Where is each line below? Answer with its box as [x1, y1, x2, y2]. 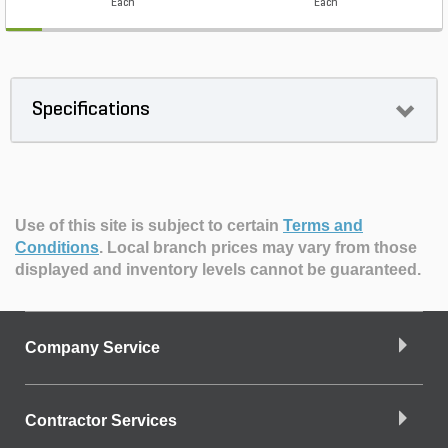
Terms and [283, 217, 363, 234]
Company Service [25, 339, 160, 356]
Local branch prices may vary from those [107, 239, 417, 256]
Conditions [15, 239, 99, 256]
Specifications [32, 100, 150, 120]
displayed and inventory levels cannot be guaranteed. [15, 261, 421, 278]
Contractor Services [25, 412, 177, 429]
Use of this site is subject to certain [15, 217, 283, 234]
